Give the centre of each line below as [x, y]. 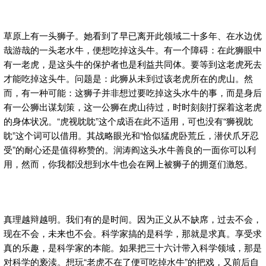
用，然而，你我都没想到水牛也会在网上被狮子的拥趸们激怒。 [128, 163]
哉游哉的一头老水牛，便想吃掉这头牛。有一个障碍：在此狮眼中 [133, 49]
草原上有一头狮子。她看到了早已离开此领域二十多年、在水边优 [133, 35]
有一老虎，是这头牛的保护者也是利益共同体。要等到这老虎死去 [133, 64]
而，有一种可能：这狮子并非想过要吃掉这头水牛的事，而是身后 [133, 92]
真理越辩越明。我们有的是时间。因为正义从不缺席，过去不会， [133, 218]
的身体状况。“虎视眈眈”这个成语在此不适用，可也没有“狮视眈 [128, 121]
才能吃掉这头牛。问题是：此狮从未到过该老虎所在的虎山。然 [128, 78]
